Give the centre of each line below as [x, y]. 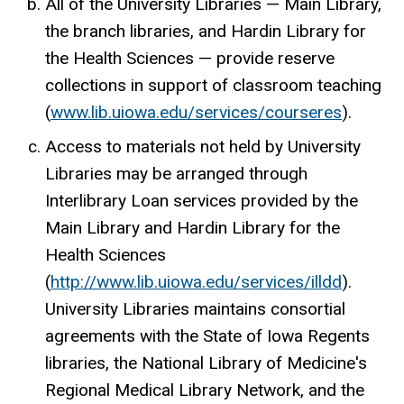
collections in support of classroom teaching [213, 86]
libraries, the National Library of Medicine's [206, 363]
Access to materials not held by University [203, 147]
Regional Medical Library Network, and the [205, 390]
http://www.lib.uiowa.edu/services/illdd [196, 282]
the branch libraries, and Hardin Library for [206, 32]
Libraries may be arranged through [176, 174]
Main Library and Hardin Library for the [193, 228]
